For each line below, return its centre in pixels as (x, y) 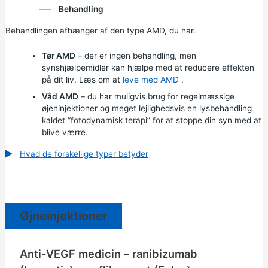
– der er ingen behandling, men (135, 55)
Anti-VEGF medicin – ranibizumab (108, 253)
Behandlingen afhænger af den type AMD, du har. (100, 31)
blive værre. (65, 132)
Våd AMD (60, 96)
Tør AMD (58, 55)
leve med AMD (150, 79)
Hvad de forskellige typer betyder (84, 153)
